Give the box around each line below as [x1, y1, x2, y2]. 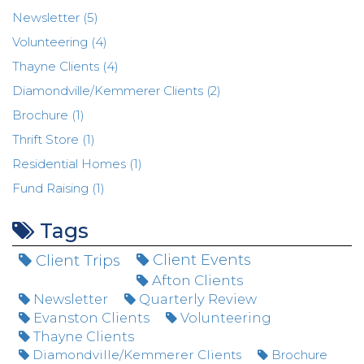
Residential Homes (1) [12, 156, 142, 171]
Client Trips [32, 251, 120, 270]
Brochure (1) [12, 107, 84, 123]
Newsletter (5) [12, 10, 98, 25]
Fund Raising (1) [12, 180, 105, 196]
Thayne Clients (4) [12, 58, 119, 74]
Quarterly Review [136, 291, 257, 307]
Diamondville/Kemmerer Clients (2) [12, 83, 221, 98]
